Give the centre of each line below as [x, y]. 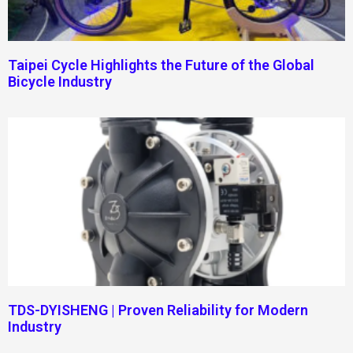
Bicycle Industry [60, 81]
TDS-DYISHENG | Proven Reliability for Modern [158, 310]
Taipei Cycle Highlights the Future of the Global [161, 65]
